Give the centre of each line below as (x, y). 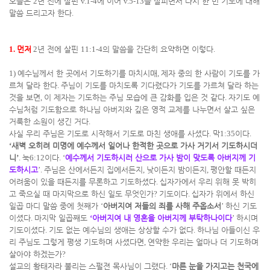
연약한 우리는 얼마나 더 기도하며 (203, 242)
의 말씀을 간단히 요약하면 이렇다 (158, 49)
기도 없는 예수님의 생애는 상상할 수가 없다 (121, 230)
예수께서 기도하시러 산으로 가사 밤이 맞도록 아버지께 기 (160, 158)
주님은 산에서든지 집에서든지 (93, 170)
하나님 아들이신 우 (228, 230)
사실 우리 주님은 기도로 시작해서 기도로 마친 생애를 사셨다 (109, 133)
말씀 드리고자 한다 (40, 13)
